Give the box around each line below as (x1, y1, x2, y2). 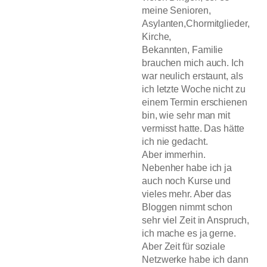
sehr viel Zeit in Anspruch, (142, 215, 250, 226)
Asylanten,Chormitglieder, (142, 18, 250, 29)
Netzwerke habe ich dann (142, 254, 249, 265)
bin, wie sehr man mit (142, 110, 230, 121)
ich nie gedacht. (142, 136, 208, 147)
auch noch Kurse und (142, 175, 231, 187)
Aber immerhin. (142, 149, 206, 160)
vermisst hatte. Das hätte (142, 123, 244, 134)
